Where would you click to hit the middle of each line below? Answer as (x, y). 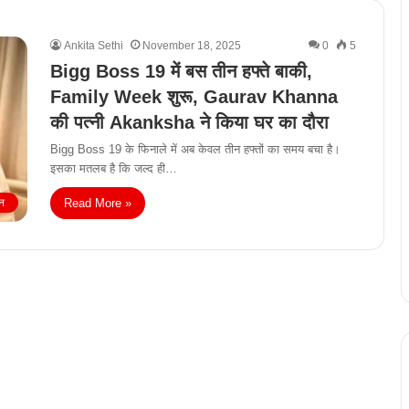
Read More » (98, 204)
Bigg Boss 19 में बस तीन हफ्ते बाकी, (181, 72)
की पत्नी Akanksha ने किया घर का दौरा (189, 123)
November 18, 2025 (192, 46)
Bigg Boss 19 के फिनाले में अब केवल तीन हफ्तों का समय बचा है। (195, 150)
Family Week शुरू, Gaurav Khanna (194, 97)
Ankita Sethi (94, 46)
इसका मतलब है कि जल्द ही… (114, 169)
